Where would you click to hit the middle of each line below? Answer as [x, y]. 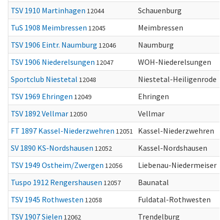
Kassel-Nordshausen [173, 148]
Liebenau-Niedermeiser [177, 165]
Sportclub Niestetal [44, 79]
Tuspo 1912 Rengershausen [56, 182]
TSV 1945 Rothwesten [47, 199]
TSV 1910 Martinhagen [48, 10]
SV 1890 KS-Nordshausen [52, 148]
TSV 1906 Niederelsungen [53, 62]
